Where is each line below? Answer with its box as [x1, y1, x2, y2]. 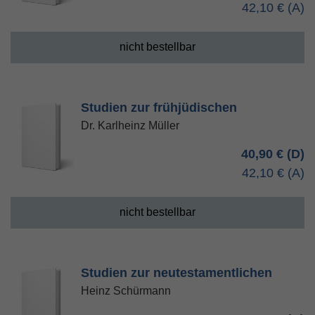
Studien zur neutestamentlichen [81, 266, 272, 280]
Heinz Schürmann [81, 285, 171, 297]
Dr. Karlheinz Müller [81, 120, 179, 131]
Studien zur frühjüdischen [81, 101, 237, 115]
